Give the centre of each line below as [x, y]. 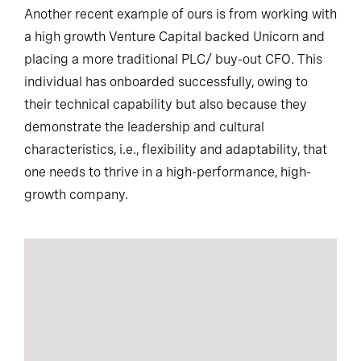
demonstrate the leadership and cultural [144, 127]
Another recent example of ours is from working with [180, 14]
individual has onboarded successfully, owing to [166, 81]
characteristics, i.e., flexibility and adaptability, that [176, 149]
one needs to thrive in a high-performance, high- [168, 172]
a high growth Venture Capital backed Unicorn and [174, 36]
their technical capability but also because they [166, 104]
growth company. [76, 194]
